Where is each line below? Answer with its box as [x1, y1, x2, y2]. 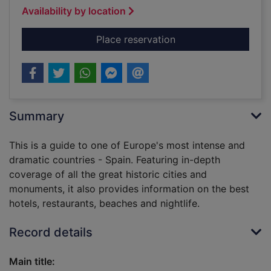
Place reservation [96, 33, 175, 46]
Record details [9, 225, 93, 240]
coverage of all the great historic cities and [9, 168, 207, 181]
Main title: [9, 255, 55, 268]
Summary [9, 109, 64, 124]
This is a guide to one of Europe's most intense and [9, 139, 245, 152]
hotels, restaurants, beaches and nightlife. [9, 197, 200, 210]
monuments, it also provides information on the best [9, 183, 249, 195]
